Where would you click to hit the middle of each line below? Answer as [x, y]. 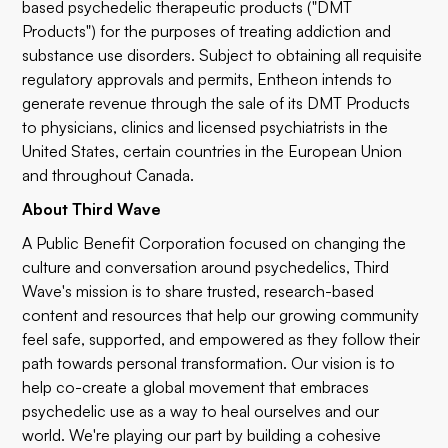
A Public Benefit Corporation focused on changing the [214, 243]
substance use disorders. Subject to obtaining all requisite [222, 55]
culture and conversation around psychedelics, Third [206, 267]
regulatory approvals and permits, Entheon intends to [207, 79]
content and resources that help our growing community [221, 315]
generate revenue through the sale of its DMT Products [216, 103]
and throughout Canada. [108, 175]
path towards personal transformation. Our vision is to [209, 363]
